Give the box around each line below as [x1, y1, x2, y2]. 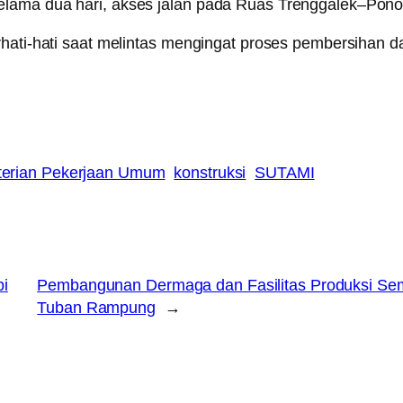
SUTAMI [255, 163, 315, 182]
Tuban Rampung [37, 298, 156, 317]
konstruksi [174, 163, 246, 182]
